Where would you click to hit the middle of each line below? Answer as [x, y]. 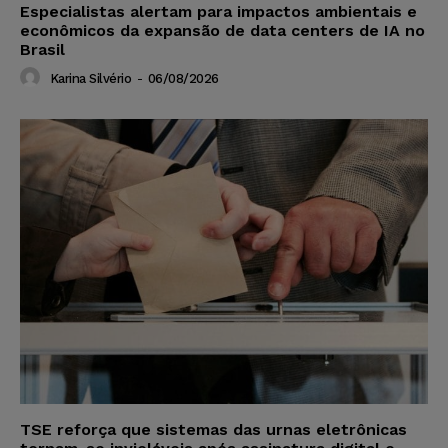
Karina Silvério [90, 78]
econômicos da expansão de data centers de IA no [222, 30]
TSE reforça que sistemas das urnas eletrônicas [213, 430]
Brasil [42, 49]
